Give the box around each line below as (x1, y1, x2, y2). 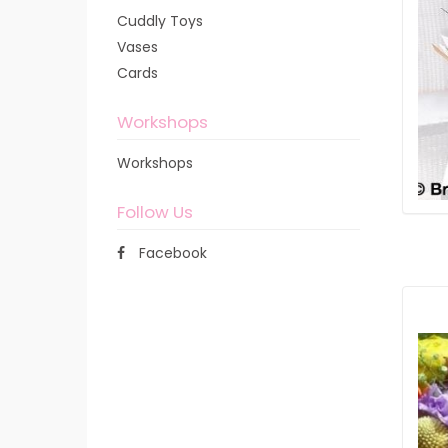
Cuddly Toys (117, 11, 203, 31)
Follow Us (117, 200, 193, 224)
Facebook (135, 243, 207, 263)
